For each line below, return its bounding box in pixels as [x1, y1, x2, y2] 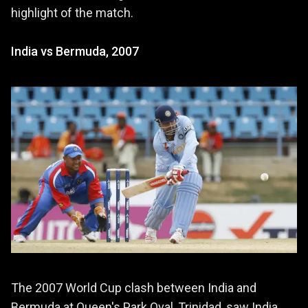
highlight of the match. [11, 5, 133, 21]
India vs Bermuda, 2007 [11, 44, 139, 59]
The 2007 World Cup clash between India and [11, 280, 256, 295]
